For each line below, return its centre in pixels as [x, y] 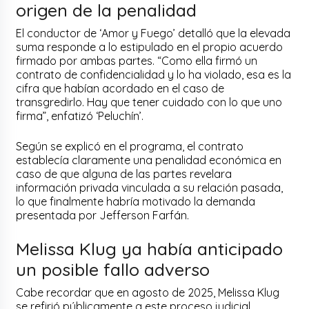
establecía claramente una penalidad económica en [149, 160]
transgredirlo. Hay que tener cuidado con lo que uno [149, 102]
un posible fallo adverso [113, 270]
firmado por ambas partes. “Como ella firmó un [137, 61]
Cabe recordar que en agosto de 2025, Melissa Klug [148, 293]
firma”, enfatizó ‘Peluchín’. [80, 116]
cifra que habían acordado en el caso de [120, 89]
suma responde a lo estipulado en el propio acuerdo [150, 47]
